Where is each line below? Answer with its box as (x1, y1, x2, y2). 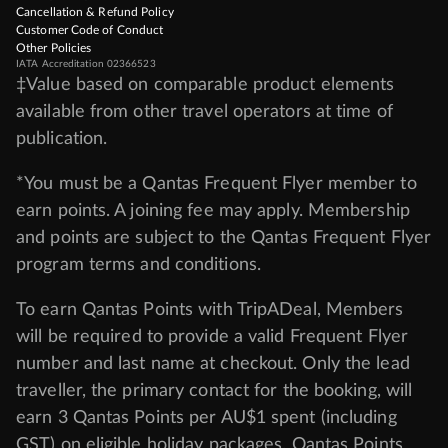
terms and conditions (88, 255, 257, 274)
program (16, 255, 89, 274)
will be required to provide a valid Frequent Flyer (16, 327, 409, 346)
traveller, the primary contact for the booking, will (16, 381, 413, 400)
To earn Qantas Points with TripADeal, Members (16, 300, 404, 319)
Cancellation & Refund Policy (16, 5, 174, 18)
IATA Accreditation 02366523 (16, 58, 156, 69)
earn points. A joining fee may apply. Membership (16, 201, 410, 220)
